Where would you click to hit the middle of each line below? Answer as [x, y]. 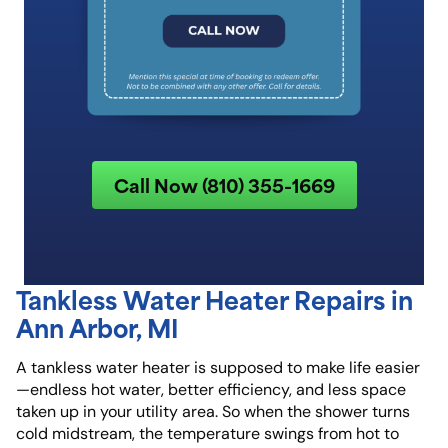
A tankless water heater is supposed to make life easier [218, 367]
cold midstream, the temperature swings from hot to [207, 433]
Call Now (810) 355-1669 [224, 184]
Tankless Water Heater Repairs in [214, 298]
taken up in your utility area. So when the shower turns [213, 411]
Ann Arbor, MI [97, 326]
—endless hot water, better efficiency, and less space [211, 389]
